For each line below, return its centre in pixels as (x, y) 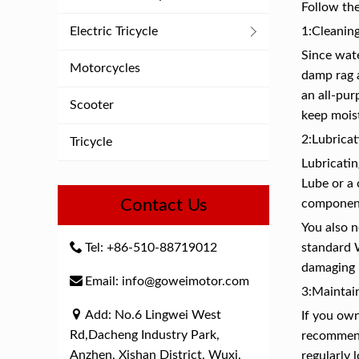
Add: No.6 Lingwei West (153, 315)
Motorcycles (105, 68)
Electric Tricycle (114, 31)
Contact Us (163, 205)
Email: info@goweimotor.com (167, 281)
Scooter (92, 105)
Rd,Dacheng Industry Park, (145, 335)
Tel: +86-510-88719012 (151, 248)
